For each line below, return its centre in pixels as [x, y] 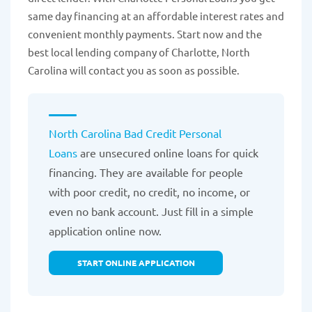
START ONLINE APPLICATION [136, 263]
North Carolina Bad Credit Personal [135, 133]
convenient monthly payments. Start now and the [145, 34]
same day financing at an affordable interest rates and [156, 16]
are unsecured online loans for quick [168, 153]
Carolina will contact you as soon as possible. [134, 70]
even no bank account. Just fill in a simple [151, 211]
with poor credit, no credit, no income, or [149, 192]
